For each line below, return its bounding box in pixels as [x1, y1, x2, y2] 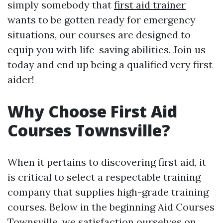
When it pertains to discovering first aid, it [7, 156, 206, 168]
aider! [7, 73, 34, 86]
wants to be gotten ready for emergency [7, 13, 196, 26]
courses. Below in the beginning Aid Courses [7, 201, 215, 213]
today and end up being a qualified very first [7, 58, 213, 71]
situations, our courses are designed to [7, 28, 191, 41]
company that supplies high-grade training [7, 186, 209, 198]
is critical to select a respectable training [7, 171, 201, 183]
